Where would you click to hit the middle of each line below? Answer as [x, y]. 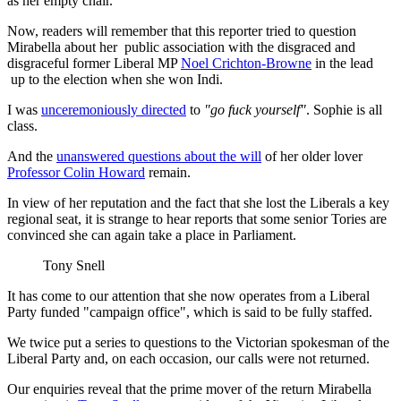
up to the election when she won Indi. [115, 79]
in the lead [342, 63]
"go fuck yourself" [255, 109]
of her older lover [312, 156]
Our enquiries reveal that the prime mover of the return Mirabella [189, 388]
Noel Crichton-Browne [246, 63]
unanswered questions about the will [159, 156]
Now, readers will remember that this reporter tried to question [182, 30]
